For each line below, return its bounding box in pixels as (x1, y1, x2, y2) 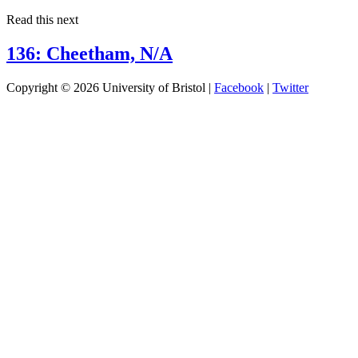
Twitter (272, 80, 308, 94)
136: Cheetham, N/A (6, 42, 173, 64)
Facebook (214, 80, 264, 94)
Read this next (6, 12, 78, 26)
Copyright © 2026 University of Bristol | (6, 80, 214, 94)
